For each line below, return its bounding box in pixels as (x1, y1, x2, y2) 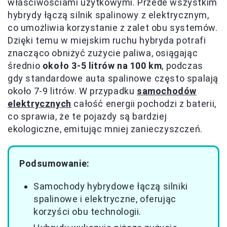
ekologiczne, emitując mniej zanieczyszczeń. (8, 124, 203, 134)
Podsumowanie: (19, 158, 90, 169)
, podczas (162, 60, 203, 71)
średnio (8, 60, 43, 71)
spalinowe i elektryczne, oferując (33, 194, 176, 204)
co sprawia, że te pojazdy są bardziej (8, 111, 167, 122)
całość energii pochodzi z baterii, (71, 98, 216, 109)
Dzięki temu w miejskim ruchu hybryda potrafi (8, 35, 206, 46)
